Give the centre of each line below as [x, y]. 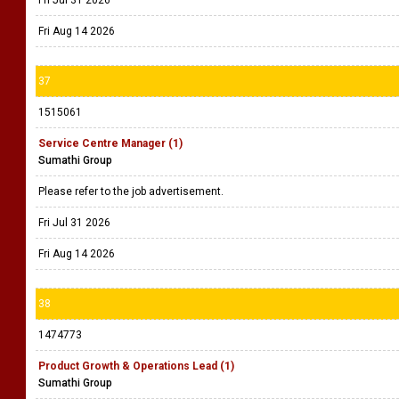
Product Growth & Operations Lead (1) [136, 366]
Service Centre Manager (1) [110, 143]
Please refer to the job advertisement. [134, 191]
